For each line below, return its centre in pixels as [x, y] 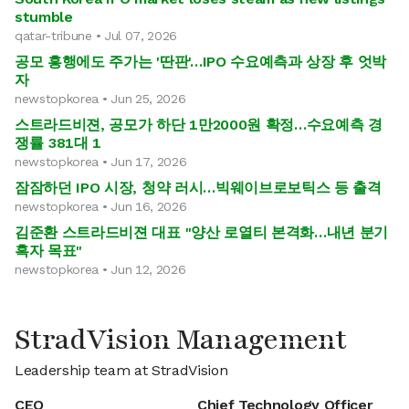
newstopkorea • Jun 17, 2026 [101, 162]
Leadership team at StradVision [121, 370]
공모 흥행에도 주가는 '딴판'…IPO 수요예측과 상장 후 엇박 [201, 62]
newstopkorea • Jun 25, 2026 [100, 99]
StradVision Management [181, 340]
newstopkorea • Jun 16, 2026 [101, 206]
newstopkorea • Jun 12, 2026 [100, 269]
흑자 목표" [49, 251]
